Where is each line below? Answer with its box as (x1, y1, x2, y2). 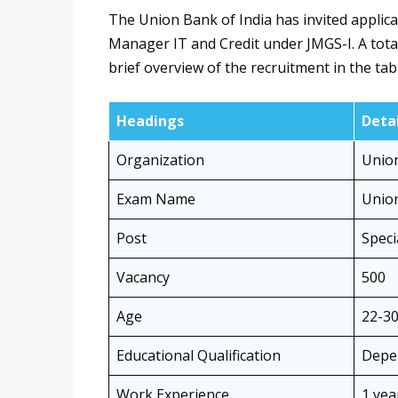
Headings (116, 111, 184, 131)
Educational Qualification (116, 346, 281, 366)
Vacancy (116, 267, 170, 288)
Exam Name (116, 189, 195, 210)
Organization (116, 150, 204, 171)
